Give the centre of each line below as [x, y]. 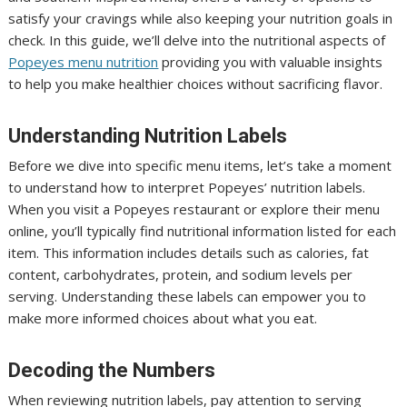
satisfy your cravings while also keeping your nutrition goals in [201, 18]
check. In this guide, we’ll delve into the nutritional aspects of [197, 40]
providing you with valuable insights [271, 61]
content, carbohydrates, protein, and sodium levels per [181, 274]
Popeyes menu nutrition [84, 61]
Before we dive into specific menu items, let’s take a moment [200, 165]
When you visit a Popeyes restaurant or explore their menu [194, 208]
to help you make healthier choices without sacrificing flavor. [196, 83]
